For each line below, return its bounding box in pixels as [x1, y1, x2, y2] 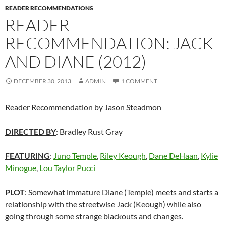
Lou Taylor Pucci [39, 163, 95, 173]
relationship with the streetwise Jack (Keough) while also [5, 199, 201, 209]
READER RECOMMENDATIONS [5, 4, 93, 12]
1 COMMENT [121, 77, 157, 85]
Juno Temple [53, 151, 97, 161]
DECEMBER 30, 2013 [14, 77, 71, 85]
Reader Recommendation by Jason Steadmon [5, 102, 161, 112]
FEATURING [5, 151, 50, 161]
